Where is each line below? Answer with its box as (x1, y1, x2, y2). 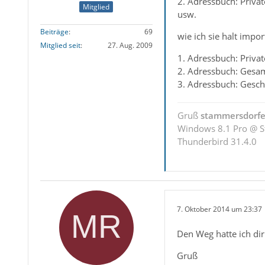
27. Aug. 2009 (107, 40, 153, 50)
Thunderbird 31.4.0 (177, 135, 257, 148)
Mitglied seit (40, 40, 80, 50)
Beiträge (40, 26, 69, 37)
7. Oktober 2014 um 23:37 (176, 203, 262, 214)
